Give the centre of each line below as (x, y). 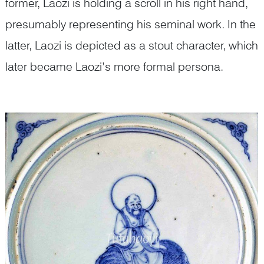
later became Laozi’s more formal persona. (114, 66)
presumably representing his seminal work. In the (131, 24)
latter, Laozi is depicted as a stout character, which (132, 45)
